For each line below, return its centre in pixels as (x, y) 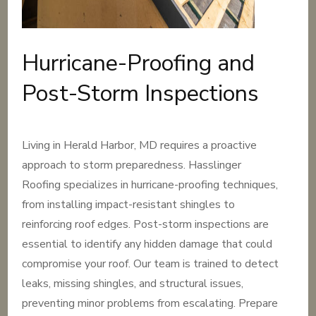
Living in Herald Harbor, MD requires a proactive (140, 145)
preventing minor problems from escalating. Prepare (150, 303)
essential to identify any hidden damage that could (147, 244)
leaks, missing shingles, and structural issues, (133, 284)
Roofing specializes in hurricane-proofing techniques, (150, 185)
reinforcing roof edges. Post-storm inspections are (146, 224)
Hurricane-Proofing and (139, 63)
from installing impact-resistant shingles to (129, 205)
